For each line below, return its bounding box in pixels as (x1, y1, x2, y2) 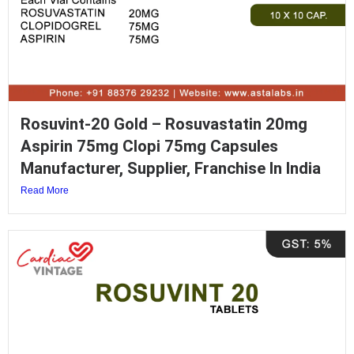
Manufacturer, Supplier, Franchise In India (21, 159, 321, 179)
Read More (21, 185, 69, 197)
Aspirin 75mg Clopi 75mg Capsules (21, 137, 278, 156)
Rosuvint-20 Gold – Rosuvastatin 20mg (21, 115, 307, 134)
